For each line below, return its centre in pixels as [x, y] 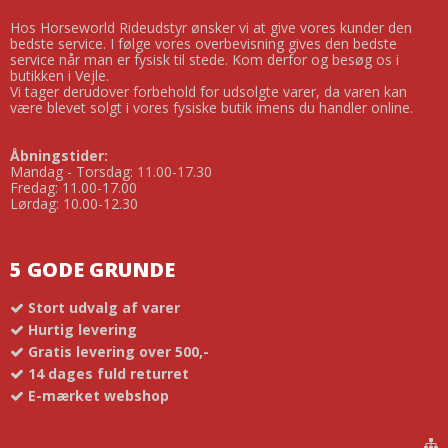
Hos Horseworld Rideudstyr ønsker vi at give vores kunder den [211, 27]
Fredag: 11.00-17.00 [73, 187]
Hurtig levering [82, 330]
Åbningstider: [59, 155]
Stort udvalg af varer [104, 308]
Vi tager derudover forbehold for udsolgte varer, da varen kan [208, 91]
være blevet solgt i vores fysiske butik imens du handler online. [211, 107]
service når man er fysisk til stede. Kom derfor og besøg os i [204, 59]
